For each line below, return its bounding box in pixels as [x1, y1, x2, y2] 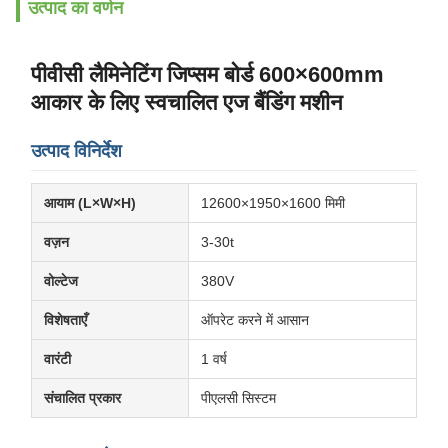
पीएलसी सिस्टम [201, 390, 276, 406]
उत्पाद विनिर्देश [31, 141, 122, 161]
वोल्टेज [44, 273, 78, 289]
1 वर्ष [201, 351, 227, 367]
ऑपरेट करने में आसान [201, 312, 309, 328]
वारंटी [44, 351, 71, 367]
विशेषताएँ [44, 312, 87, 328]
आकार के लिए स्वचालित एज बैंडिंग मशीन [31, 90, 343, 115]
